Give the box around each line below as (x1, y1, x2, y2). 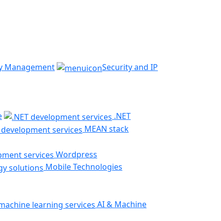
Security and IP (102, 61, 158, 73)
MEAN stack (82, 123, 129, 135)
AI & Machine (95, 198, 147, 210)
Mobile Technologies (43, 161, 122, 173)
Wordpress (54, 148, 97, 160)
